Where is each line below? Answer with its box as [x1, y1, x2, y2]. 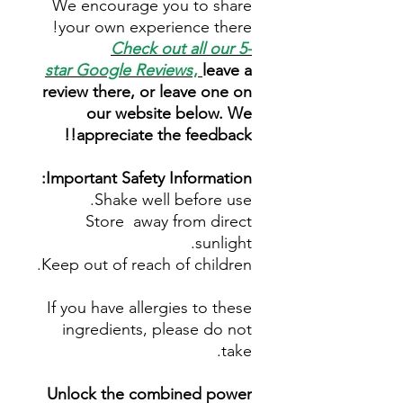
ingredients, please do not [62, 319, 252, 339]
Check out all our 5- [111, 39, 252, 58]
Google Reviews [76, 60, 193, 80]
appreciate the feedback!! [76, 125, 252, 145]
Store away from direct [85, 211, 252, 231]
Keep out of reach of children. [41, 255, 252, 274]
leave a [202, 60, 252, 80]
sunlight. [195, 233, 252, 253]
